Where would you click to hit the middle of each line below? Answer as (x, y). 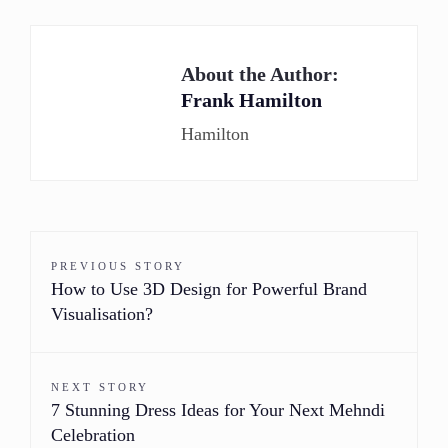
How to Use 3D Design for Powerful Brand (209, 289)
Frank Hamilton (251, 100)
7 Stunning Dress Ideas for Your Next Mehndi (218, 410)
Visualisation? (102, 314)
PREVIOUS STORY (118, 266)
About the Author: (260, 74)
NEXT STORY (100, 387)
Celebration (93, 435)
